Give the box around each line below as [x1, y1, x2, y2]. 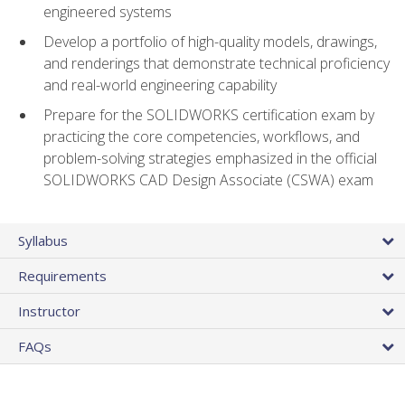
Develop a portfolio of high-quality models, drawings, [43, 32, 377, 52]
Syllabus [18, 231, 68, 250]
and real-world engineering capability [43, 75, 277, 96]
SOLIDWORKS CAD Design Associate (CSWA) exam [43, 169, 373, 190]
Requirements [18, 266, 107, 285]
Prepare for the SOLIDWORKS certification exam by [43, 104, 374, 125]
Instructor [18, 301, 80, 320]
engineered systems [43, 2, 172, 23]
